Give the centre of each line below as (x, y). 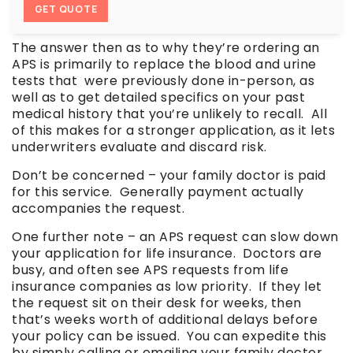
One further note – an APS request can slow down (175, 237)
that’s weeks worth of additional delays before (165, 320)
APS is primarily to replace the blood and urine (164, 65)
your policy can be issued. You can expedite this (169, 336)
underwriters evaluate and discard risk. (143, 147)
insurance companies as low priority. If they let (167, 287)
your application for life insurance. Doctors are (167, 254)
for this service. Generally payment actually (158, 192)
